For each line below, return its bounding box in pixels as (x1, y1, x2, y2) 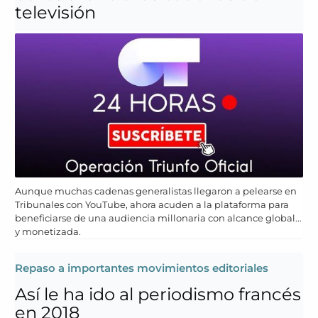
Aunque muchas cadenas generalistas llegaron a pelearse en (15, 185, 297, 197)
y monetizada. (15, 226, 81, 238)
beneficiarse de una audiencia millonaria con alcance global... (15, 212, 302, 224)
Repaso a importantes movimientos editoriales (15, 261, 268, 275)
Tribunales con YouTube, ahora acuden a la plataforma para (15, 199, 289, 211)
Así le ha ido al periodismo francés (15, 284, 301, 305)
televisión (15, 2, 96, 23)
